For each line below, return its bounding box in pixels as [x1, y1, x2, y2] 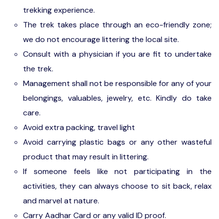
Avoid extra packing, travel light [23, 122, 135, 132]
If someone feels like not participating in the [23, 166, 212, 176]
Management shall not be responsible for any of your [23, 78, 212, 88]
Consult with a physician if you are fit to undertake [23, 49, 212, 59]
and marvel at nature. [23, 196, 99, 206]
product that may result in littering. [23, 152, 149, 162]
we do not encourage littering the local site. [23, 34, 179, 44]
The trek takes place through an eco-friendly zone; [23, 20, 212, 30]
